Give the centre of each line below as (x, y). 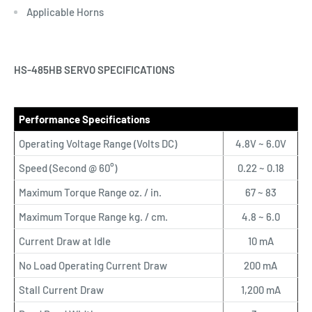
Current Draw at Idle (65, 241)
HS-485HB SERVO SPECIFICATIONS (94, 69)
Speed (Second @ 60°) (68, 167)
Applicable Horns (65, 12)
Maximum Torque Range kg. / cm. (93, 216)
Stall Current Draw (61, 289)
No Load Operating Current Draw (93, 265)
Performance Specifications (85, 119)
